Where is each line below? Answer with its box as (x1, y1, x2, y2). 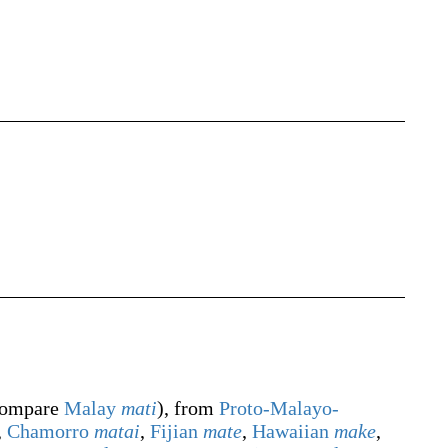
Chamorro (7, 420, 89, 442)
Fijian (150, 420, 198, 442)
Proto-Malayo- (219, 397, 339, 419)
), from (157, 397, 219, 419)
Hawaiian (252, 420, 329, 442)
